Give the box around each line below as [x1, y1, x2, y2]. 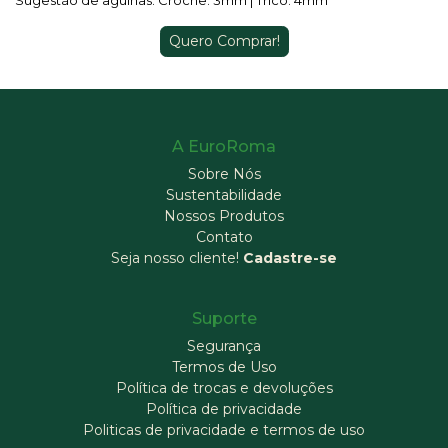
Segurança [187, 337, 261, 355]
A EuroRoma [172, 137, 276, 156]
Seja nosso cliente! [111, 249, 243, 267]
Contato [195, 228, 253, 246]
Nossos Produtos [164, 207, 284, 225]
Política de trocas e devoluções [115, 379, 333, 397]
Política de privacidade [146, 400, 302, 418]
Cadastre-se [243, 249, 337, 267]
